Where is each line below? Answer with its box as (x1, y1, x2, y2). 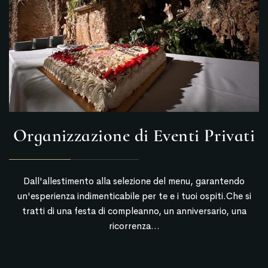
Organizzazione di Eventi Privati (13, 124, 255, 147)
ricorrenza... (108, 220, 160, 232)
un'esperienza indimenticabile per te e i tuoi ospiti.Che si (17, 190, 251, 202)
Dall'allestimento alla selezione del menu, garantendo (23, 175, 245, 187)
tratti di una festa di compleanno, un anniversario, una (22, 205, 246, 217)
